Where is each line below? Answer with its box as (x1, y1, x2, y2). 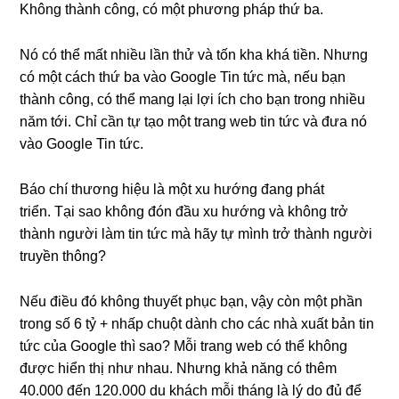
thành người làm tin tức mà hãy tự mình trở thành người (20, 226, 373, 241)
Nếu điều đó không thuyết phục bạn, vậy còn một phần (20, 294, 363, 309)
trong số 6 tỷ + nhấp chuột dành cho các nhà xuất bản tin (20, 316, 375, 331)
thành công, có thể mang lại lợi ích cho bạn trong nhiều (20, 92, 366, 107)
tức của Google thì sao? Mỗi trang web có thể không (20, 338, 348, 354)
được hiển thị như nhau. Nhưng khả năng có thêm (20, 361, 338, 376)
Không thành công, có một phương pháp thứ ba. (20, 2, 324, 17)
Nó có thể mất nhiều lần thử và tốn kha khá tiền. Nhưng (20, 47, 369, 62)
